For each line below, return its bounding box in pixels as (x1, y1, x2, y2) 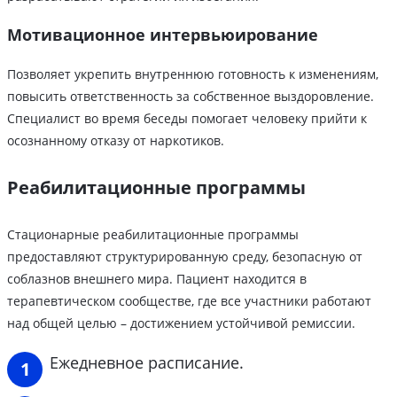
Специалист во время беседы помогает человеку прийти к (7, 109, 367, 127)
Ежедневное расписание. (50, 351, 244, 373)
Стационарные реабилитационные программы (7, 225, 299, 243)
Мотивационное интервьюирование (7, 23, 318, 45)
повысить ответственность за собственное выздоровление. (7, 87, 374, 105)
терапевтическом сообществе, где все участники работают (7, 292, 371, 309)
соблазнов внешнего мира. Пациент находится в (7, 269, 307, 287)
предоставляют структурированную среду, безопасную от (7, 247, 362, 265)
